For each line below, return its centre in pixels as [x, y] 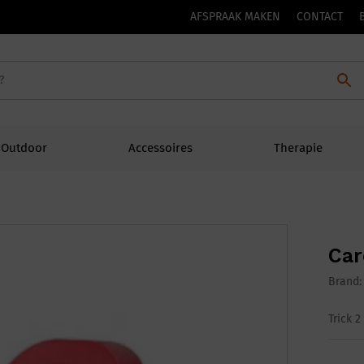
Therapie [298, 148]
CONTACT [320, 17]
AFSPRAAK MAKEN [235, 17]
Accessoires [160, 148]
